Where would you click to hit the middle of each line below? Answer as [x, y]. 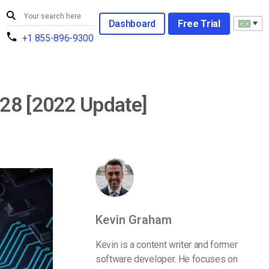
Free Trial [199, 23]
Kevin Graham [134, 220]
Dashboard [132, 23]
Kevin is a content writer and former [167, 245]
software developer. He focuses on [167, 259]
